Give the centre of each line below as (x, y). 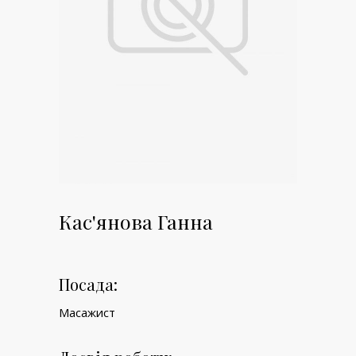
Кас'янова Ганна (136, 221)
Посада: (88, 284)
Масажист (87, 312)
